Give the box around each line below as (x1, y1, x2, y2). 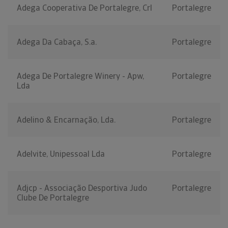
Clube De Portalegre (17, 192, 89, 204)
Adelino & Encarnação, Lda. (17, 115, 116, 126)
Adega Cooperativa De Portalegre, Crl (17, 3, 152, 14)
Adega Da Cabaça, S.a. (17, 37, 97, 48)
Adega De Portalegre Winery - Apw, (17, 71, 144, 82)
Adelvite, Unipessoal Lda (17, 149, 105, 160)
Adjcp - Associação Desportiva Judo (17, 183, 147, 194)
